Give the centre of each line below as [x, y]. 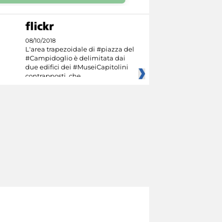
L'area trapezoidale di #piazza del [80, 49]
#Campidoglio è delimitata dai [75, 58]
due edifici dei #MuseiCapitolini [77, 67]
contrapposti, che [53, 76]
